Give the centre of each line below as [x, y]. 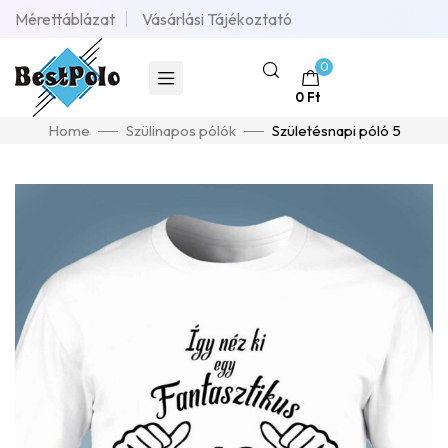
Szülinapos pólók [180, 130]
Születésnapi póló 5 [336, 130]
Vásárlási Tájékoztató [217, 19]
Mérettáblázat [65, 19]
